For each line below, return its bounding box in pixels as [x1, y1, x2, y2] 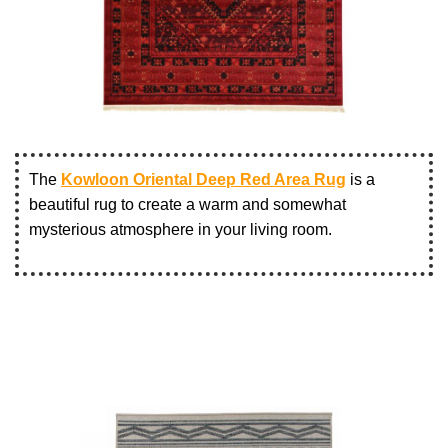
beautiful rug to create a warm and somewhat [29, 195, 346, 213]
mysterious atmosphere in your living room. [29, 220, 332, 238]
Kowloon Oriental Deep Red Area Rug [61, 170, 346, 188]
